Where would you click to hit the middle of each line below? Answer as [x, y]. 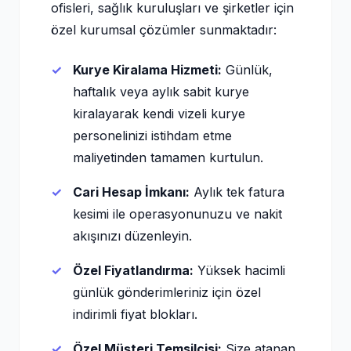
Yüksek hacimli [239, 270]
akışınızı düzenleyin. [132, 236]
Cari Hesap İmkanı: [131, 192]
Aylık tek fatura [237, 192]
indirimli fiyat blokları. [135, 314]
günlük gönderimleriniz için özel [167, 292]
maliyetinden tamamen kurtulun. [168, 157]
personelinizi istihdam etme [152, 136]
